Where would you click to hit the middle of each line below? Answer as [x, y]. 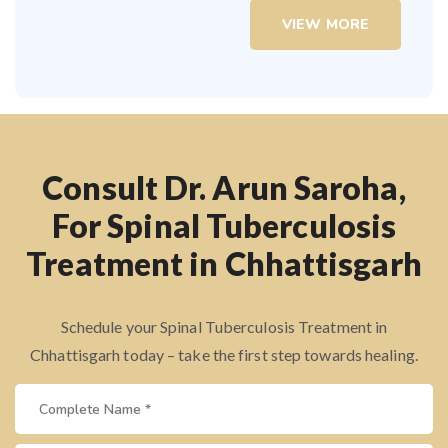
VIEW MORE [325, 25]
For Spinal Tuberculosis [224, 226]
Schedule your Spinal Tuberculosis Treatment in [224, 327]
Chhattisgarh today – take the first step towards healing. [224, 355]
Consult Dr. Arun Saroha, [224, 188]
